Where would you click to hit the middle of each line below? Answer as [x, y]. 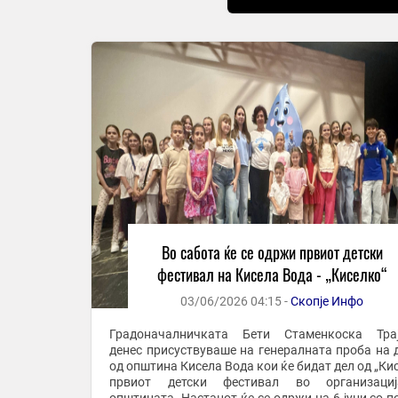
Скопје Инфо [327, 301]
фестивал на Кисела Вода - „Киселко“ [272, 275]
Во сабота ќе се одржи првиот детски [272, 252]
